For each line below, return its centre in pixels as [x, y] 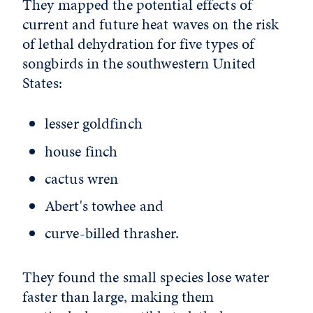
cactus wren [82, 178]
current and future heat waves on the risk [151, 24]
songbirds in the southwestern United [139, 63]
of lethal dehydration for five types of [139, 44]
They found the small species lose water [146, 277]
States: [42, 83]
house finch [81, 151]
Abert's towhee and [104, 205]
